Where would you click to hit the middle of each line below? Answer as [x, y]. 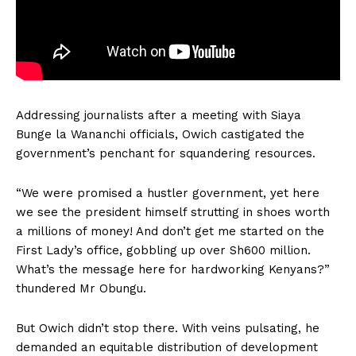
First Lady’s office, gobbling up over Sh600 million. [163, 251]
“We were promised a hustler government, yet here [168, 193]
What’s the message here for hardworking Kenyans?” [173, 270]
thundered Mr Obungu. [81, 289]
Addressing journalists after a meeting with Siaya [159, 116]
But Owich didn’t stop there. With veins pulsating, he [168, 329]
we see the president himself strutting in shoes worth [173, 213]
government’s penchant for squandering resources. [166, 154]
